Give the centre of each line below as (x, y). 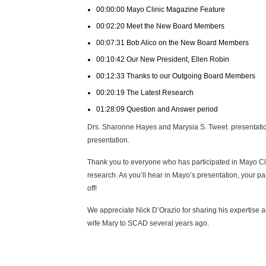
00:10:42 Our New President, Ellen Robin (163, 59)
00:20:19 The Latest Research (145, 93)
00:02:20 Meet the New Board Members (160, 26)
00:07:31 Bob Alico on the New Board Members (172, 43)
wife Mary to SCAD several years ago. (148, 223)
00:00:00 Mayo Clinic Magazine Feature (161, 9)
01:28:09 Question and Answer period (157, 109)
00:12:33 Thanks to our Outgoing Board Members (176, 76)
